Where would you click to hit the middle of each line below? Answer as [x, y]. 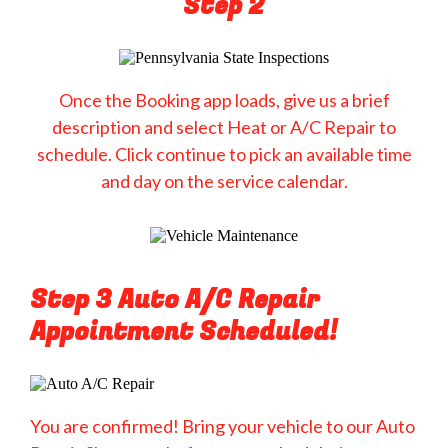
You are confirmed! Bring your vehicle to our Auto [222, 426]
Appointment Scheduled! [183, 332]
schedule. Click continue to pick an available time [224, 154]
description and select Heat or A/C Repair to [224, 127]
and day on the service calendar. [224, 181]
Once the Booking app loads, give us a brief [224, 100]
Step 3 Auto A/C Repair [175, 300]
